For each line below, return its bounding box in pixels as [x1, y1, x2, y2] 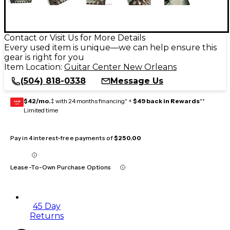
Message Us [110, 75, 163, 86]
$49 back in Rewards [133, 97, 200, 105]
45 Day [33, 201, 61, 211]
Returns [30, 210, 64, 221]
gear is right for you [4, 52, 84, 62]
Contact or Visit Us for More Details [4, 32, 145, 43]
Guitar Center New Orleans [64, 62, 177, 72]
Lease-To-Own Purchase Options [10, 163, 111, 171]
